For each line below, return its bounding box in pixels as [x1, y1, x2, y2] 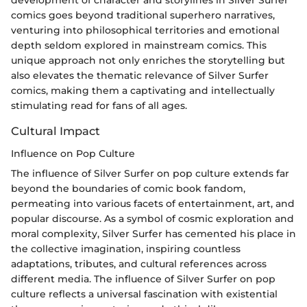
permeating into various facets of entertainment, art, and [11, 197, 295, 210]
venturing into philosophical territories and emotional [11, 24, 280, 37]
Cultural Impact [11, 124, 100, 138]
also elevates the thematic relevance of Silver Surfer [11, 69, 269, 82]
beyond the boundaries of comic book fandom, [11, 182, 245, 195]
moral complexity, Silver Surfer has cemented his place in [11, 227, 296, 240]
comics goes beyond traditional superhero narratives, [11, 9, 275, 22]
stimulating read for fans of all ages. [11, 99, 187, 112]
